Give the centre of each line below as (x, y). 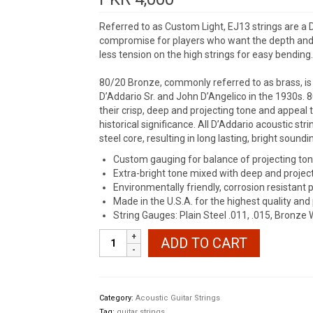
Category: (117, 298)
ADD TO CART (204, 243)
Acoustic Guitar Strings (177, 298)
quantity (117, 292)
